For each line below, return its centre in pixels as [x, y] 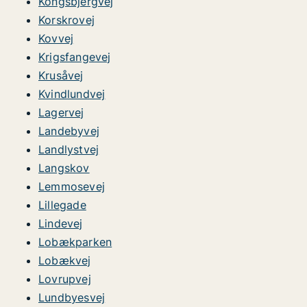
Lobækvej [65, 260]
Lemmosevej [72, 186]
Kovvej [56, 38]
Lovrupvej [65, 279]
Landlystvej [69, 149]
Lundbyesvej [72, 297]
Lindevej [61, 223]
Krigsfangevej [75, 57]
